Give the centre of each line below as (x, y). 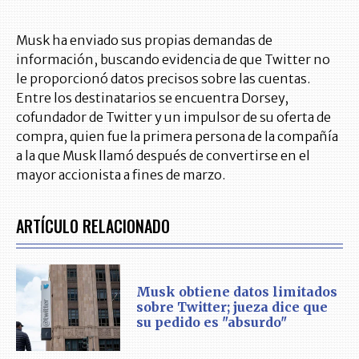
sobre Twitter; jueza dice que (232, 307)
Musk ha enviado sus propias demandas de (144, 40)
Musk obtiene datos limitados (237, 292)
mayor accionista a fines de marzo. (121, 174)
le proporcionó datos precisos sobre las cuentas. (163, 78)
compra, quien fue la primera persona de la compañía (177, 136)
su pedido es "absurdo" (212, 323)
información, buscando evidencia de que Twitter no (173, 59)
